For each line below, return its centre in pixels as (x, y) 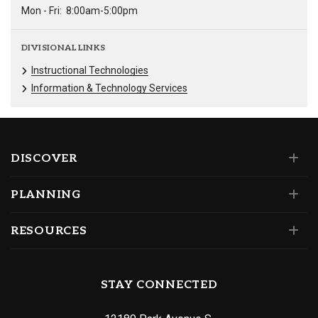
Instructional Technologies (90, 71)
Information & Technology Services (109, 88)
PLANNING (46, 195)
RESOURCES (49, 231)
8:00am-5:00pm (102, 10)
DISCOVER (44, 159)
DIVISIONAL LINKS (64, 48)
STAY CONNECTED (159, 285)
